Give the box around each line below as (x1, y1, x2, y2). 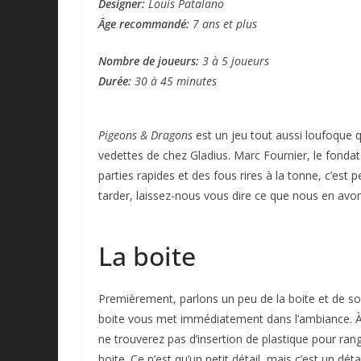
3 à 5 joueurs (199, 52, 269, 68)
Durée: (98, 73, 135, 89)
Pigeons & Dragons (98, 127, 193, 143)
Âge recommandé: (98, 15, 189, 31)
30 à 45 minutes (135, 73, 217, 89)
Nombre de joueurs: (98, 52, 199, 68)
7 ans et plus (189, 15, 257, 31)
